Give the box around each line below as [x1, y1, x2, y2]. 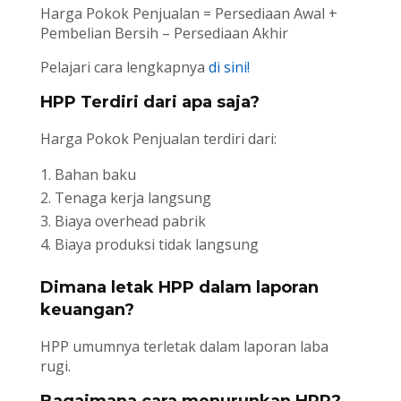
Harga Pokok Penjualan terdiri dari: [39, 128, 277, 149]
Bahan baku [54, 164, 136, 184]
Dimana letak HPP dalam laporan [39, 277, 319, 297]
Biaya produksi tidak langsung [54, 234, 259, 254]
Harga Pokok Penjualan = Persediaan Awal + [39, 3, 337, 23]
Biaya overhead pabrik [54, 210, 206, 231]
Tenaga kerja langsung [54, 187, 211, 208]
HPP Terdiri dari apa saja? [39, 91, 260, 112]
